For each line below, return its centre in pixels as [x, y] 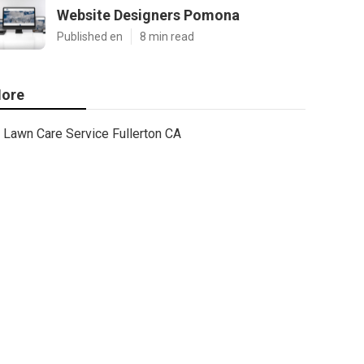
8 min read [167, 37]
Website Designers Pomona [148, 15]
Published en [90, 37]
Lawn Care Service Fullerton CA [92, 134]
